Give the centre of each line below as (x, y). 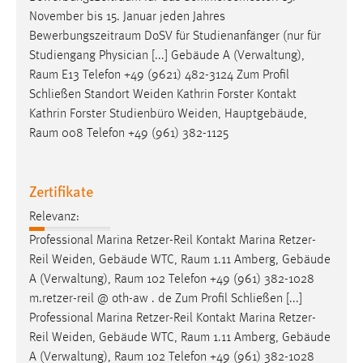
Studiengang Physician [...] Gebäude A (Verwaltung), (167, 56)
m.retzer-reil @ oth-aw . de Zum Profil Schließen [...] (166, 299)
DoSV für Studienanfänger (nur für (231, 36)
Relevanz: (54, 218)
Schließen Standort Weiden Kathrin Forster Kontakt (163, 94)
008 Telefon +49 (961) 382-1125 (143, 133)
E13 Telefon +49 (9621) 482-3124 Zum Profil (174, 75)
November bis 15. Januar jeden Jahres (127, 17)
